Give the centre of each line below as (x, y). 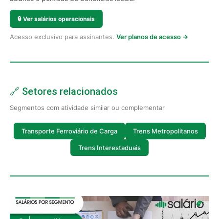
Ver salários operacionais (59, 19)
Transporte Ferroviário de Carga (69, 131)
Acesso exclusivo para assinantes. (63, 37)
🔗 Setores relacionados (64, 91)
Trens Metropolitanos (165, 131)
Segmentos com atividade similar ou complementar (87, 108)
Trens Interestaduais (109, 147)
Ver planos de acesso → (152, 37)
